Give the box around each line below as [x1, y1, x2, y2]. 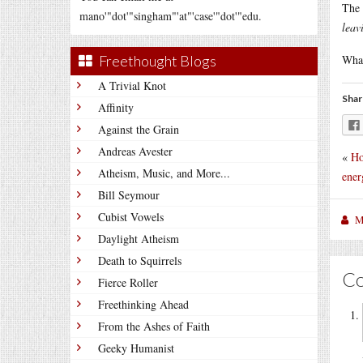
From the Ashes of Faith [98, 318, 210, 334]
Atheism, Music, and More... [98, 165, 230, 181]
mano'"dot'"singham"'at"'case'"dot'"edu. [79, 8, 262, 23]
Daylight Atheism [98, 231, 179, 246]
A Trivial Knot [98, 78, 166, 93]
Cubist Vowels [98, 209, 164, 224]
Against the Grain [98, 122, 179, 137]
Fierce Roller [98, 275, 158, 290]
